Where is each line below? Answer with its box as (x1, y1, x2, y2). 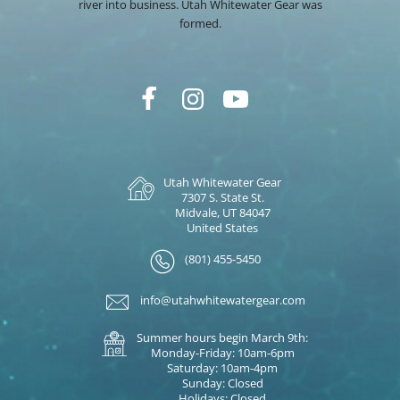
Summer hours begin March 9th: (137, 329, 308, 346)
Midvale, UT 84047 (174, 204, 271, 221)
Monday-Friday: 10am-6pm (150, 345, 295, 362)
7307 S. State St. (180, 189, 264, 206)
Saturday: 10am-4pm (167, 360, 278, 377)
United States (187, 220, 258, 237)
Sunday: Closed (181, 375, 263, 392)
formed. (179, 15, 221, 32)
